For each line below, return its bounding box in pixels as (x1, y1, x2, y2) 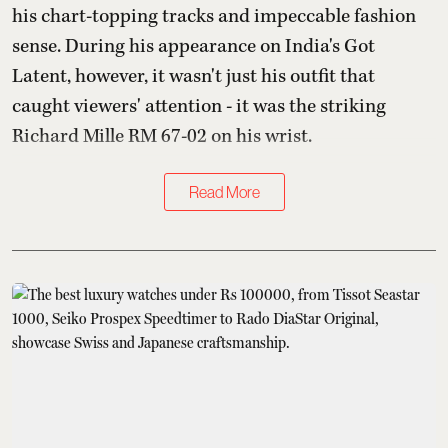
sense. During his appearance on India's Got (12, 34, 375, 60)
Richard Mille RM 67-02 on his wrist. (12, 124, 312, 150)
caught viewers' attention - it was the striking (12, 94, 386, 120)
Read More (188, 183, 260, 202)
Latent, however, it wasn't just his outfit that (12, 64, 375, 90)
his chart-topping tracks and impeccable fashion (12, 4, 416, 30)
